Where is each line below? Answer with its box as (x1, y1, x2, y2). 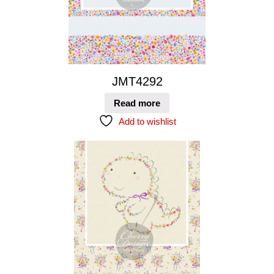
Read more (114, 98, 160, 109)
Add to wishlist (118, 116, 176, 127)
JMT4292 (111, 74, 163, 88)
